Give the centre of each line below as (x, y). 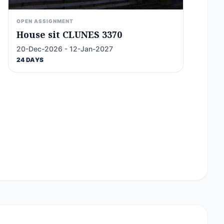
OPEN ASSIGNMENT (45, 21)
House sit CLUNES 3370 (69, 34)
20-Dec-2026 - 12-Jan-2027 (65, 49)
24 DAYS (30, 60)
